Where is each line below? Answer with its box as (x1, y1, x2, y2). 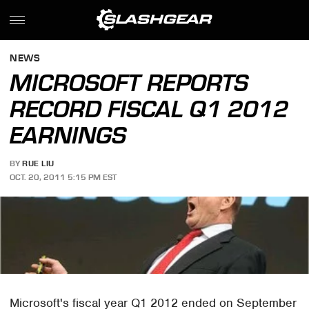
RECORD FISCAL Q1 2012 (10, 95, 289, 123)
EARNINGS (10, 121, 127, 149)
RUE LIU (22, 159, 54, 169)
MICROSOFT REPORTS (10, 69, 249, 97)
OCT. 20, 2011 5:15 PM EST (10, 172, 117, 182)
